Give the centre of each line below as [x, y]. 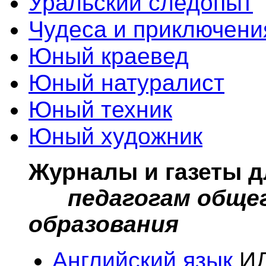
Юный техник [100, 110]
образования [104, 224]
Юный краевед [109, 56]
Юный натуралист [126, 83]
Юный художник [115, 136]
